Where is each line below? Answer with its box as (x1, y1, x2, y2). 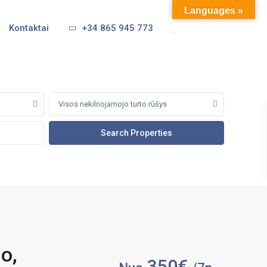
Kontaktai (8, 23, 49, 33)
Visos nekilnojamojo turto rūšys (58, 100, 167, 108)
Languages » (184, 5, 243, 15)
